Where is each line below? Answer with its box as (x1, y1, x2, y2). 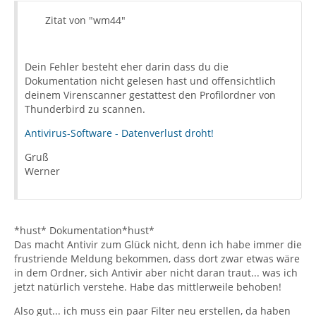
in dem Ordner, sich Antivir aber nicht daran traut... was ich (14, 266, 298, 279)
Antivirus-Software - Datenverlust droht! (25, 126, 214, 140)
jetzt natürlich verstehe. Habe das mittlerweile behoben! (14, 280, 281, 293)
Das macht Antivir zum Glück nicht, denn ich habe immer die (14, 238, 302, 251)
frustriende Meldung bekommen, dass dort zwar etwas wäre (14, 252, 300, 265)
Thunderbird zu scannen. (25, 102, 145, 116)
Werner (25, 164, 60, 178)
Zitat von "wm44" (45, 13, 126, 27)
